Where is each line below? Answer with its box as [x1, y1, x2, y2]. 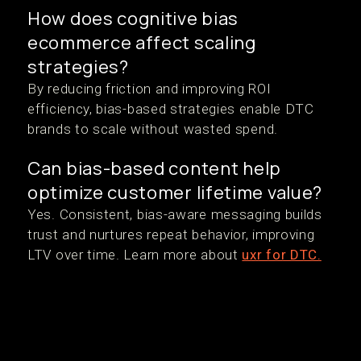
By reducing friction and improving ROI [27, 81, 272, 97]
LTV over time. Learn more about [27, 247, 243, 263]
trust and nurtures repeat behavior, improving [27, 226, 315, 243]
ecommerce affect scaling [27, 31, 256, 55]
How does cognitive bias [27, 6, 239, 31]
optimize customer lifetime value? [27, 180, 323, 205]
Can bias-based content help [27, 156, 281, 180]
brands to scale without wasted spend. [27, 121, 278, 137]
